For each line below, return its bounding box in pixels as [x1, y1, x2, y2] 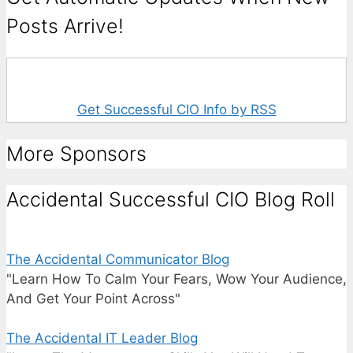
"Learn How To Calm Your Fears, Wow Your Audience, [6, 271, 347, 288]
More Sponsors [6, 141, 147, 165]
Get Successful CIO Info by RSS [76, 102, 277, 118]
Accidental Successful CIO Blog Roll [6, 187, 335, 211]
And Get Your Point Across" [6, 291, 180, 307]
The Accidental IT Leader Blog [6, 330, 198, 347]
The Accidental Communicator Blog [6, 251, 229, 268]
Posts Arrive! [6, 14, 124, 39]
